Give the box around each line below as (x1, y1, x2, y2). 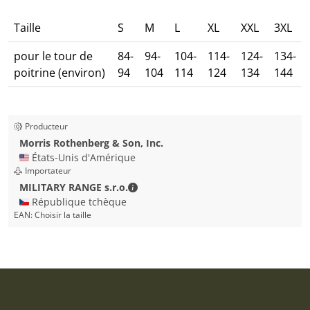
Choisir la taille (35, 209, 91, 221)
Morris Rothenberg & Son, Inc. (19, 136, 163, 149)
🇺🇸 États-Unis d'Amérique (19, 151, 136, 164)
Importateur (25, 165, 71, 176)
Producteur (25, 120, 68, 132)
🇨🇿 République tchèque (19, 195, 127, 208)
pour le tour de (14, 48, 93, 64)
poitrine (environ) (14, 65, 105, 80)
